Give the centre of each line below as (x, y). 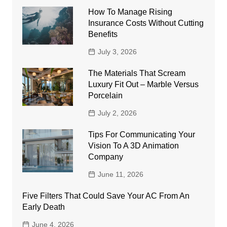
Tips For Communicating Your (141, 134)
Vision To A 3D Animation (133, 145)
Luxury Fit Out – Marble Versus (143, 84)
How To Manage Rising (130, 12)
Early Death (43, 207)
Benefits (103, 34)
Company (105, 157)
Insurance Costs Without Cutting (146, 23)
